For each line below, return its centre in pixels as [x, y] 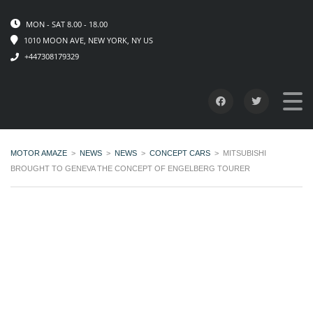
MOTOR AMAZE [39, 153]
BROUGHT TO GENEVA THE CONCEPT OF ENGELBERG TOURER [130, 168]
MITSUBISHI [245, 153]
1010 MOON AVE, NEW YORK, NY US [87, 40]
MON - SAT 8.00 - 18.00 [66, 24]
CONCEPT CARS [180, 153]
